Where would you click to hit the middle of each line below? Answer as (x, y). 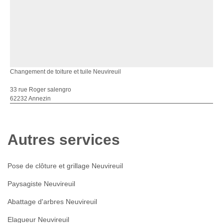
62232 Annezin (30, 99)
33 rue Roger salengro (41, 90)
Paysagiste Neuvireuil (41, 184)
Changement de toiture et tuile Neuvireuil (65, 72)
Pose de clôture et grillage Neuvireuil (65, 166)
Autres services (64, 140)
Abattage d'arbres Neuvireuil (52, 202)
